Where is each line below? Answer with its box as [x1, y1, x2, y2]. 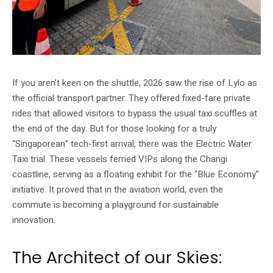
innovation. [12, 213, 55, 227]
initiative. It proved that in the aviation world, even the [12, 182, 223, 196]
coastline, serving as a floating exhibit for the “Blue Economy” [12, 167, 259, 181]
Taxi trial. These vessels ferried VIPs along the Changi [12, 152, 227, 166]
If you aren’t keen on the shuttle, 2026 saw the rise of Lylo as [12, 76, 257, 90]
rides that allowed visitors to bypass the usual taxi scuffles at [12, 106, 257, 120]
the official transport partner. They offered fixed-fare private [12, 91, 250, 105]
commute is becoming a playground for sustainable [12, 197, 219, 211]
